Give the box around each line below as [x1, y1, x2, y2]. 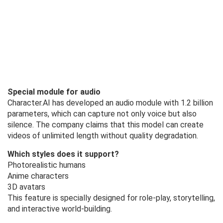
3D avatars [7, 182, 45, 192]
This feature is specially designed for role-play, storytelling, [7, 193, 215, 203]
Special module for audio [7, 87, 101, 97]
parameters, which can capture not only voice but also [7, 109, 197, 119]
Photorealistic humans [7, 160, 86, 170]
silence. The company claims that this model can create [7, 120, 204, 130]
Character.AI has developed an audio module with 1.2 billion [7, 98, 213, 108]
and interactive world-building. [7, 204, 112, 214]
